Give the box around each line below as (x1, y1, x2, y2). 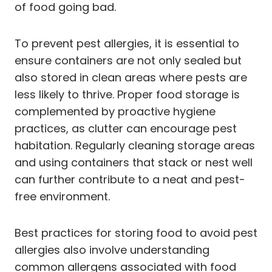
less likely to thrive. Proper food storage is (15, 86, 240, 102)
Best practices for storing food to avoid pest (15, 225, 257, 240)
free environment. (15, 188, 110, 204)
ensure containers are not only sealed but (15, 52, 242, 68)
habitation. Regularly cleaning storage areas (15, 137, 255, 153)
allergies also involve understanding (15, 242, 209, 257)
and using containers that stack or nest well (15, 154, 253, 170)
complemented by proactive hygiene (15, 103, 216, 119)
